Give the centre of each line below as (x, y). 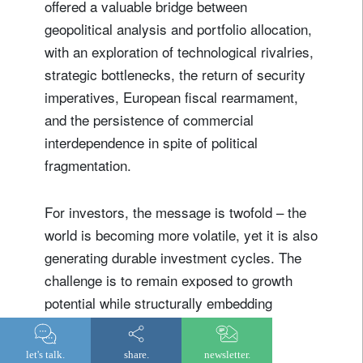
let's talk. (45, 354)
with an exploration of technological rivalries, (179, 51)
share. (136, 354)
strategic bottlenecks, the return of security (175, 74)
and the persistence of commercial (149, 119)
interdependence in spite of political (151, 142)
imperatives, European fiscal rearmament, (171, 96)
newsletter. (227, 354)
